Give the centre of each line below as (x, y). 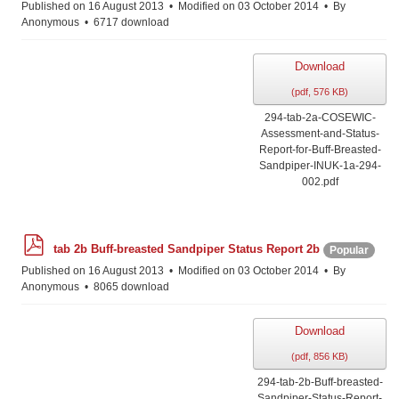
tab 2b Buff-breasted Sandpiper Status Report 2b (187, 249)
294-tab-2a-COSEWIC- (320, 118)
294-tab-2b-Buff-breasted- (320, 382)
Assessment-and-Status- (320, 134)
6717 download (130, 22)
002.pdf (320, 182)
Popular (349, 250)
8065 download (130, 287)
